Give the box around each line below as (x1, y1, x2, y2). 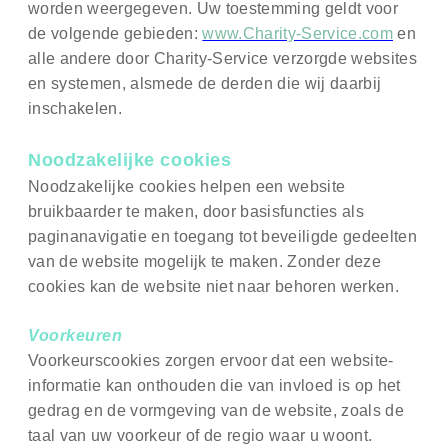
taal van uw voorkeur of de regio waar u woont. (28, 427, 373, 445)
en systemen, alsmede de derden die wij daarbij (28, 75, 382, 93)
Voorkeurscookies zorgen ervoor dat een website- (28, 352, 394, 370)
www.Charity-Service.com (202, 25, 394, 43)
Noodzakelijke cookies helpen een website (28, 178, 346, 196)
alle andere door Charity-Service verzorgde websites (28, 50, 418, 68)
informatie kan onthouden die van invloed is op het (28, 377, 401, 395)
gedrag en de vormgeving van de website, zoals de (28, 402, 405, 420)
